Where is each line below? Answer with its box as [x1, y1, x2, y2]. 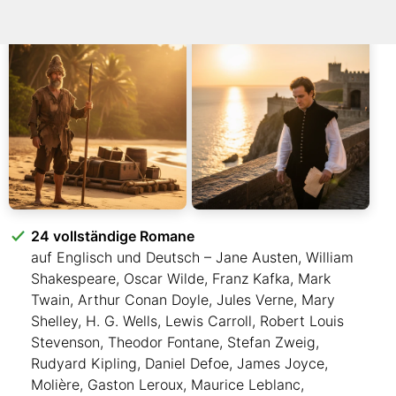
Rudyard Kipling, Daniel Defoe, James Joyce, [31, 354, 328, 372]
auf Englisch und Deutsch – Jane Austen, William [31, 248, 354, 266]
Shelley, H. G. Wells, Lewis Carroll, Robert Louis [31, 312, 344, 330]
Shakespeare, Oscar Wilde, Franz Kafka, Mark [31, 270, 331, 287]
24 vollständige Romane [31, 227, 194, 245]
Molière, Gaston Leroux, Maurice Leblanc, [31, 376, 304, 393]
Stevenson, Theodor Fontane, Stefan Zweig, [31, 333, 319, 351]
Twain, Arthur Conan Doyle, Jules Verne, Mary [31, 291, 335, 308]
